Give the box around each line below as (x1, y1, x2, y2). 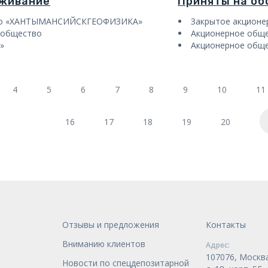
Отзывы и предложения (62, 219, 159, 230)
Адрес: (206, 240, 230, 250)
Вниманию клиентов (62, 238, 145, 249)
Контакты (206, 219, 246, 230)
